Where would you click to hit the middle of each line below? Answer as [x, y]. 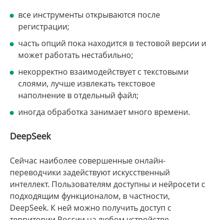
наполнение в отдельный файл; [78, 96]
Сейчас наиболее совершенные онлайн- [88, 160]
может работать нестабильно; [76, 55]
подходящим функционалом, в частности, [90, 196]
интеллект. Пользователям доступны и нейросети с [108, 184]
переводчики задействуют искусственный [90, 172]
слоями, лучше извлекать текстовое [87, 84]
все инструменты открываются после [89, 15]
